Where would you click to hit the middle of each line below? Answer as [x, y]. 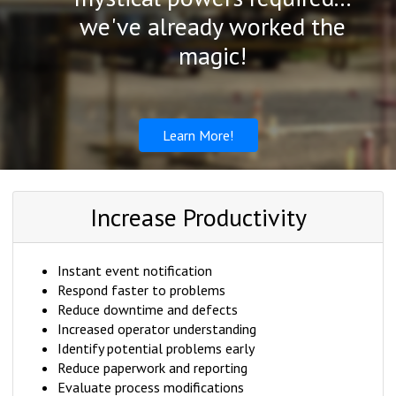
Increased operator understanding [157, 329]
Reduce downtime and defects [148, 310]
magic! [213, 56]
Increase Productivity [198, 217]
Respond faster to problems [141, 290]
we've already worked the [213, 27]
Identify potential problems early [156, 349]
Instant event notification [135, 271]
